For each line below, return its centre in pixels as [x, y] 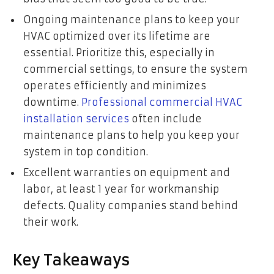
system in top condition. [86, 151]
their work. [51, 222]
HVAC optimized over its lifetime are [117, 36]
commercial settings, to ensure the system [135, 69]
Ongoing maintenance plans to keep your [131, 19]
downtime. [52, 102]
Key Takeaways [71, 260]
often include [165, 118]
